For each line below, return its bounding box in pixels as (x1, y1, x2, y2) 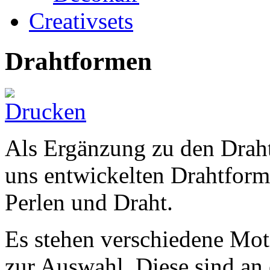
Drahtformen (5, 47, 152, 76)
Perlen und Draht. (5, 189, 173, 216)
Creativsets (29, 8, 133, 34)
